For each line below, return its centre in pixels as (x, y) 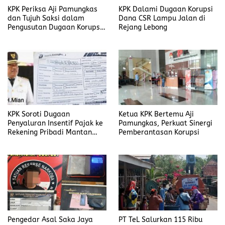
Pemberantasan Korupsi (159, 133)
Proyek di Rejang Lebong (48, 37)
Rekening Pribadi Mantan (50, 133)
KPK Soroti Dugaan (39, 115)
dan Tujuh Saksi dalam (46, 19)
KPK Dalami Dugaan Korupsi (166, 10)
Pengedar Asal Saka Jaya (50, 219)
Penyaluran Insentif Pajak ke (55, 124)
